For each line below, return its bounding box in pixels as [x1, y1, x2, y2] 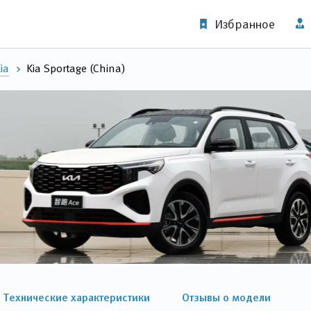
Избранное [215, 17, 275, 31]
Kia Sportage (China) [26, 62, 126, 74]
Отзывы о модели [182, 291, 271, 303]
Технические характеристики [3, 291, 150, 303]
